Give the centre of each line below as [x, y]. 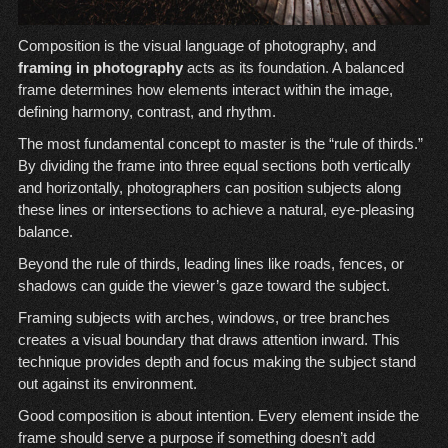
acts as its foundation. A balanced [293, 68]
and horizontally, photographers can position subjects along [209, 188]
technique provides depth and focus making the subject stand [216, 362]
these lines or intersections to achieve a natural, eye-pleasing [215, 210]
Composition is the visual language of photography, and [196, 46]
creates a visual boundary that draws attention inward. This [208, 340]
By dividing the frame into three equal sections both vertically [214, 166]
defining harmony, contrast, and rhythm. [146, 112]
